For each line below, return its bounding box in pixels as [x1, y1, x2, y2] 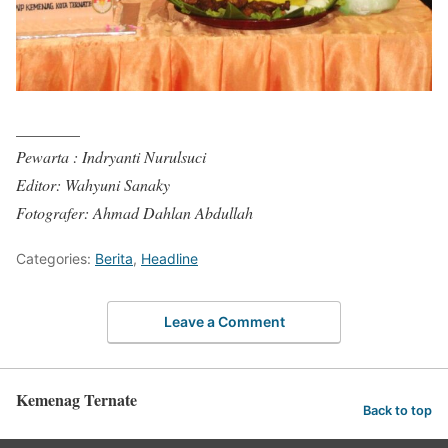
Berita [95, 250, 133, 268]
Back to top [363, 402, 432, 418]
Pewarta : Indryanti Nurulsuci [16, 146, 206, 168]
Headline [141, 250, 198, 268]
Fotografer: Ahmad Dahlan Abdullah [16, 202, 253, 224]
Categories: [16, 250, 95, 268]
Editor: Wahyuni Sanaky [16, 174, 170, 196]
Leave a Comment [163, 312, 285, 330]
